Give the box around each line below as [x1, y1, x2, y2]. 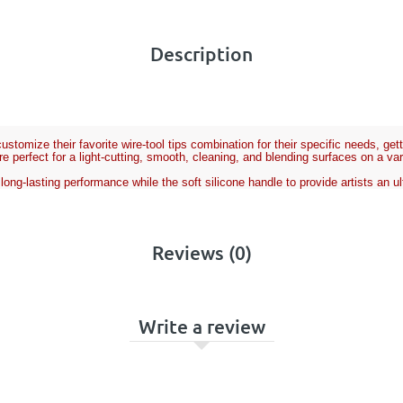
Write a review [138, 313, 265, 338]
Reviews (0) [151, 239, 252, 264]
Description [150, 40, 253, 66]
